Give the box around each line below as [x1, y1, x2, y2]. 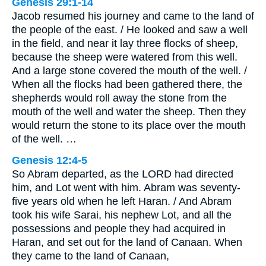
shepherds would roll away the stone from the [12, 91, 227, 104]
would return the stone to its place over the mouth [12, 119, 246, 131]
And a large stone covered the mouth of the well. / [12, 64, 247, 77]
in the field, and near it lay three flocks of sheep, [12, 37, 238, 49]
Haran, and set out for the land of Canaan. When [12, 236, 242, 248]
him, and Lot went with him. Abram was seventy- [12, 181, 240, 194]
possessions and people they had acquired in [12, 222, 226, 235]
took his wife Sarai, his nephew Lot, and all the [12, 208, 232, 221]
